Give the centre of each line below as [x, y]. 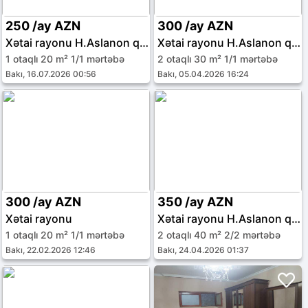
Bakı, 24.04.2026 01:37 [203, 250]
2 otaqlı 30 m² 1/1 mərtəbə [218, 59]
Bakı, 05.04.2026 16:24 [203, 74]
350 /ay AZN [196, 202]
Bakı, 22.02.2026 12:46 [51, 250]
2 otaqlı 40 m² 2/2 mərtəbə [219, 235]
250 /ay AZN [43, 26]
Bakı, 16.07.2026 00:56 [51, 74]
